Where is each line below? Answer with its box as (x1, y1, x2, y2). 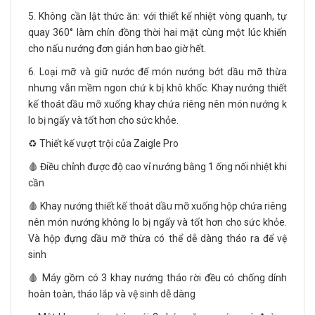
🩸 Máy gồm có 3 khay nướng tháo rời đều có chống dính (28, 272, 287, 284)
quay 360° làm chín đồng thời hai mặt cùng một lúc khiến (28, 27, 287, 39)
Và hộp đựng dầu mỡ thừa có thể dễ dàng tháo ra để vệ (28, 233, 287, 245)
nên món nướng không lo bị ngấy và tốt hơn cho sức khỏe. (28, 217, 287, 229)
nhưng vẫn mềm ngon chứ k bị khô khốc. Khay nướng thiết (28, 82, 287, 94)
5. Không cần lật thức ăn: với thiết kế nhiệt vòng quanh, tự (28, 11, 287, 22)
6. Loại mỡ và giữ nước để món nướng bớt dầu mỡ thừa (28, 66, 287, 78)
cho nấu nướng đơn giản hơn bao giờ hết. (28, 43, 206, 55)
